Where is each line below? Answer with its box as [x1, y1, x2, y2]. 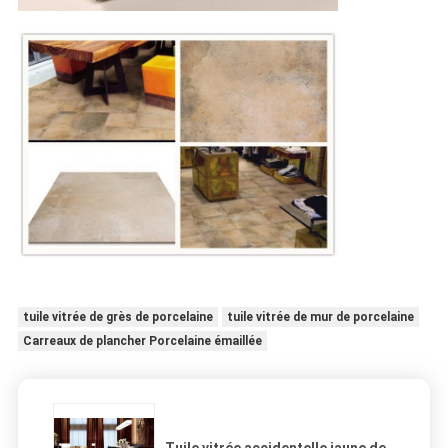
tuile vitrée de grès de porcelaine [22, 310, 213, 325]
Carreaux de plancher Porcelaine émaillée [22, 334, 262, 349]
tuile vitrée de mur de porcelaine [226, 310, 414, 325]
